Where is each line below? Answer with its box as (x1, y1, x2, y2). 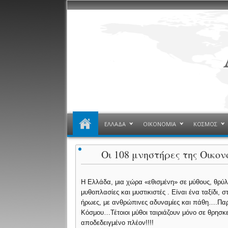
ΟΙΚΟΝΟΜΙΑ (142, 120, 176, 128)
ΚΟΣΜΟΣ (193, 120, 217, 128)
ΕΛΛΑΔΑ (104, 120, 126, 128)
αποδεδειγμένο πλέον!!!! (81, 219, 154, 226)
